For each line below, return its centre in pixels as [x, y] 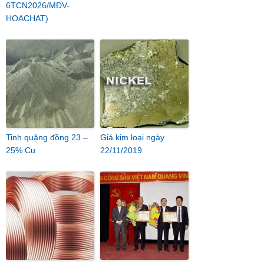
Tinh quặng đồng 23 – [47, 137]
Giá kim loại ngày [132, 137]
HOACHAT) [27, 18]
